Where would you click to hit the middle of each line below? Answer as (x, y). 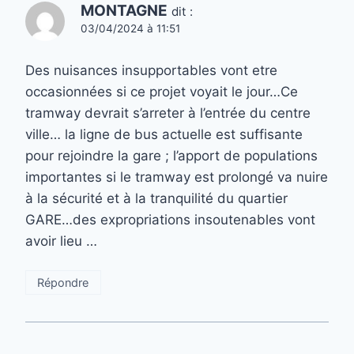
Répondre (63, 282)
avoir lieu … (61, 241)
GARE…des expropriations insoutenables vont (170, 219)
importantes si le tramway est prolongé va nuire (177, 177)
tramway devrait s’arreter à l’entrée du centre (168, 113)
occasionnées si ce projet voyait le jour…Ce (162, 91)
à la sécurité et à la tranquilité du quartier (156, 198)
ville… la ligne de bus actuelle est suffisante (164, 134)
